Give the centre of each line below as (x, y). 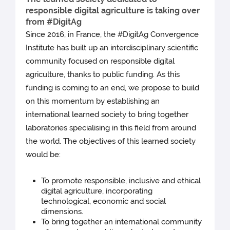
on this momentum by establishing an (93, 101)
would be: (43, 155)
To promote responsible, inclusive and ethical (121, 181)
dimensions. (62, 212)
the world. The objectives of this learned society (111, 141)
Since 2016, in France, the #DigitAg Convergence (112, 35)
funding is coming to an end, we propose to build (113, 88)
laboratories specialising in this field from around (111, 128)
